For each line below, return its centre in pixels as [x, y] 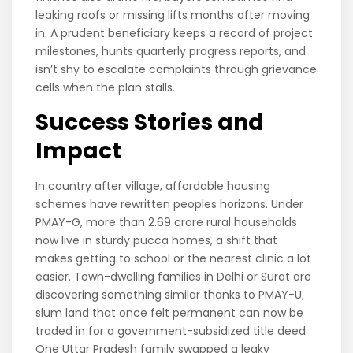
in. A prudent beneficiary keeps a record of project [175, 33]
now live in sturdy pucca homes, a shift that [157, 241]
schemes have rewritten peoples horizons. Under [170, 204]
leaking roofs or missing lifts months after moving [173, 15]
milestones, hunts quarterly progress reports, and [171, 52]
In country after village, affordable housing [153, 186]
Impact [81, 151]
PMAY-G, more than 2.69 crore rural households [167, 223]
